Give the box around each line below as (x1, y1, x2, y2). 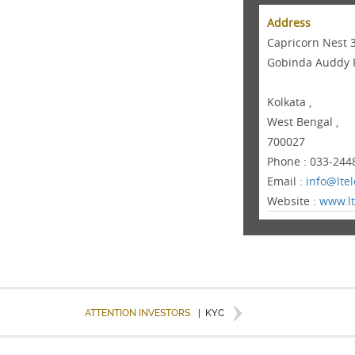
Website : (267, 193, 320, 208)
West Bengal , (267, 114, 339, 129)
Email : (267, 174, 307, 189)
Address (267, 15, 311, 30)
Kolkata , (267, 94, 312, 109)
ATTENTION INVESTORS (85, 307, 190, 319)
